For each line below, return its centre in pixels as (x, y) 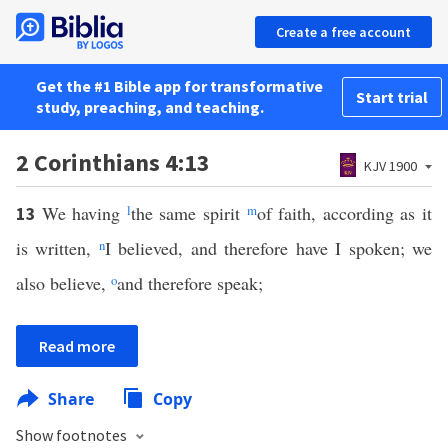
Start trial (392, 97)
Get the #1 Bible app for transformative (179, 86)
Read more (77, 346)
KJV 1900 (390, 166)
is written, (57, 248)
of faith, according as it (344, 213)
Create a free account (343, 32)
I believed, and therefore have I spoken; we (268, 248)
